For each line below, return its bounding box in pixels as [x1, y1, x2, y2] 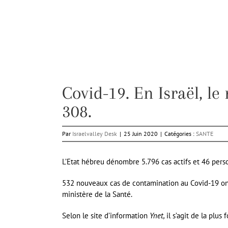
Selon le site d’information [62, 211, 148, 221]
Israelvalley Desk [72, 130, 117, 138]
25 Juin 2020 [124, 130, 158, 138]
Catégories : [164, 130, 196, 138]
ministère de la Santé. [62, 189, 132, 199]
